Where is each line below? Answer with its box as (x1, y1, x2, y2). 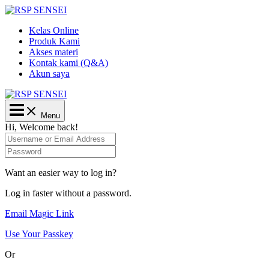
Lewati (4, 4, 31, 14)
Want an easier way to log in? (5, 168, 116, 178)
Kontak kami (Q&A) (29, 58, 108, 68)
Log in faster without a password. (5, 188, 131, 198)
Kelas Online (29, 25, 79, 35)
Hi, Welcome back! (5, 122, 78, 132)
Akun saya (29, 68, 70, 79)
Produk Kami (29, 36, 80, 46)
